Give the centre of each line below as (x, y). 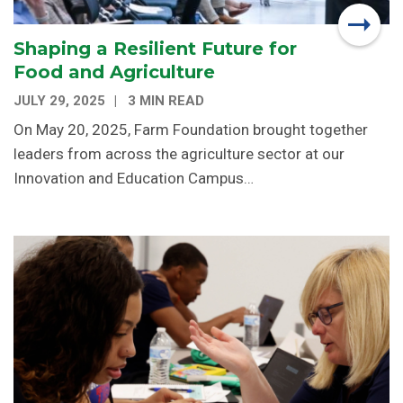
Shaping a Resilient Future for (155, 49)
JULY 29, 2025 (59, 101)
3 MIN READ (166, 101)
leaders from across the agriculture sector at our (179, 154)
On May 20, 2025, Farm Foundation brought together (191, 130)
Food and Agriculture (114, 72)
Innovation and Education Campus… (134, 179)
